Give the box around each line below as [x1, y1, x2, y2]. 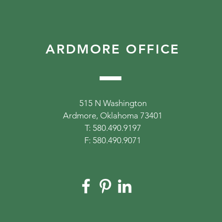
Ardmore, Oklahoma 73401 [63, 111, 163, 120]
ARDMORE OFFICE [46, 42, 180, 57]
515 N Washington [79, 98, 147, 108]
